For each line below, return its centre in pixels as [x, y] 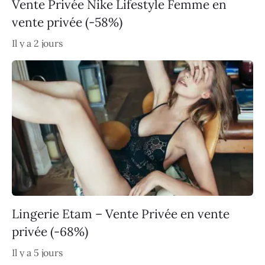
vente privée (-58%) [67, 22]
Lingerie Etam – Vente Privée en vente [121, 214]
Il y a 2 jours [37, 43]
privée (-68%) [50, 232]
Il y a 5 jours [37, 253]
